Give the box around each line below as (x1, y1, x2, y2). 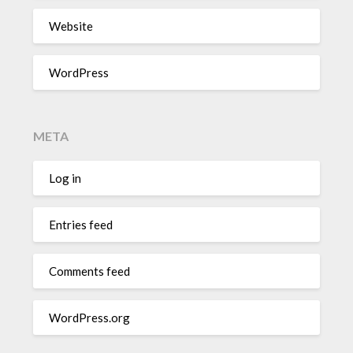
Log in (49, 170, 82, 185)
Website (49, 18, 94, 33)
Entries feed (49, 217, 113, 232)
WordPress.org (49, 310, 131, 325)
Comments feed (49, 263, 131, 278)
